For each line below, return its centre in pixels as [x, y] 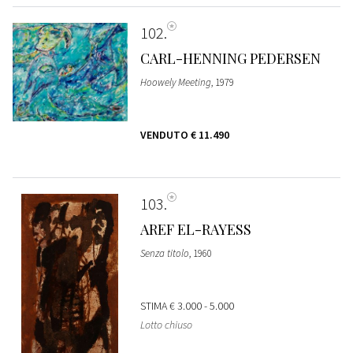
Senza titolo [164, 254]
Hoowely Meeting [175, 83]
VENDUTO [165, 135]
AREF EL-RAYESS [195, 230]
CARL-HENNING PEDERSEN [230, 59]
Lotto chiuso [166, 325]
